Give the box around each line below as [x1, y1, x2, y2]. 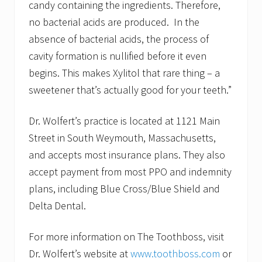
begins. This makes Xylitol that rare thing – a [29, 66, 220, 80]
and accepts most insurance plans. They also [29, 148, 225, 162]
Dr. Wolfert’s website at [29, 247, 130, 261]
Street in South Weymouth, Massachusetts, [29, 131, 216, 145]
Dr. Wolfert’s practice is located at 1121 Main [29, 114, 220, 128]
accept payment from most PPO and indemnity [29, 165, 232, 179]
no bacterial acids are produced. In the [29, 15, 199, 29]
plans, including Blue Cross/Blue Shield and [29, 182, 220, 196]
